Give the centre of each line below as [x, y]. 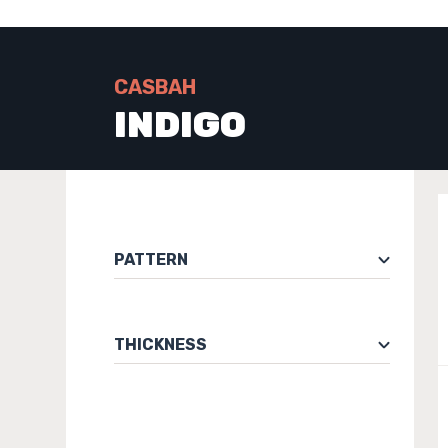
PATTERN [151, 259]
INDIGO [180, 124]
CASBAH [155, 87]
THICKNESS [160, 344]
